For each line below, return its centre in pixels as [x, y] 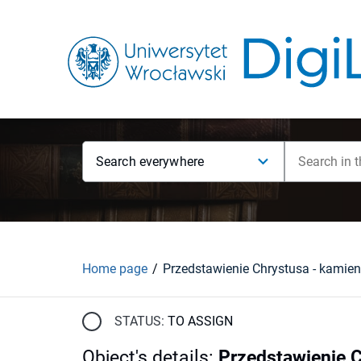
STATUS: [139, 321]
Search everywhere [150, 162]
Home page [115, 268]
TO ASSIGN [200, 321]
